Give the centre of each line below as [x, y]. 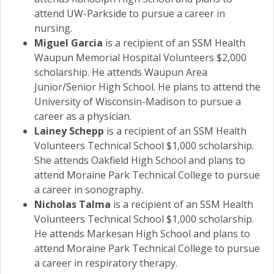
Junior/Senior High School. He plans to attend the [147, 87]
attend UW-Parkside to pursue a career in [130, 14]
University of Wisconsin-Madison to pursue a [138, 102]
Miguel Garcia [70, 43]
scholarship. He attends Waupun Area [121, 72]
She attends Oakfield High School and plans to [140, 161]
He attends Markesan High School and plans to [142, 234]
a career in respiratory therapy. [106, 263]
